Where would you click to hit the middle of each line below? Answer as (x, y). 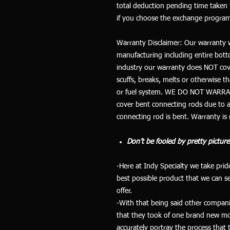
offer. (124, 191)
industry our (137, 68)
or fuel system (139, 92)
